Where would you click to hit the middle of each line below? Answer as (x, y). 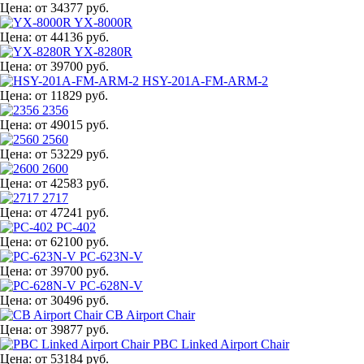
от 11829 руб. (71, 95)
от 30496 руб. (72, 300)
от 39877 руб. (72, 329)
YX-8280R (103, 51)
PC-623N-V (111, 256)
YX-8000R (103, 22)
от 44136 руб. (72, 37)
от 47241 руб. (72, 212)
